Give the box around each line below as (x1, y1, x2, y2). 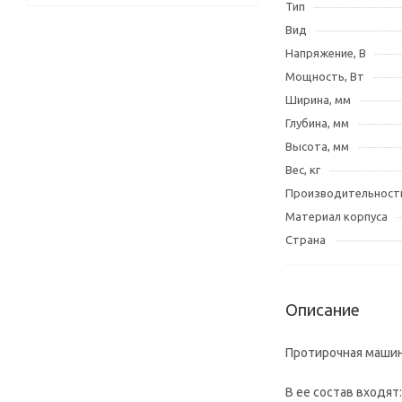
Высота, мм (285, 140, 349, 153)
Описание (285, 301, 360, 319)
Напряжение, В (285, 47, 366, 59)
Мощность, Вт (285, 70, 364, 83)
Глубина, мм (285, 117, 349, 129)
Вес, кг (285, 163, 320, 176)
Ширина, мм (285, 93, 351, 106)
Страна (285, 233, 326, 246)
